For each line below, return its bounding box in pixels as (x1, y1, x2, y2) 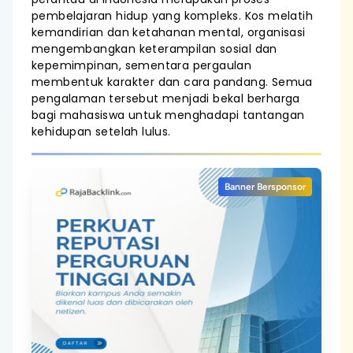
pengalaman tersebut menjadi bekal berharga (32, 91, 300, 106)
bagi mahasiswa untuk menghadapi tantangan (32, 107, 305, 123)
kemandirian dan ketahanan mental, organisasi (32, 24, 306, 40)
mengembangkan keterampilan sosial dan (32, 41, 277, 57)
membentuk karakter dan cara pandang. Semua (32, 74, 313, 90)
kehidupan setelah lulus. (32, 124, 171, 139)
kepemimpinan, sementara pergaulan (32, 58, 252, 73)
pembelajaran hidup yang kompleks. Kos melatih (32, 8, 313, 24)
